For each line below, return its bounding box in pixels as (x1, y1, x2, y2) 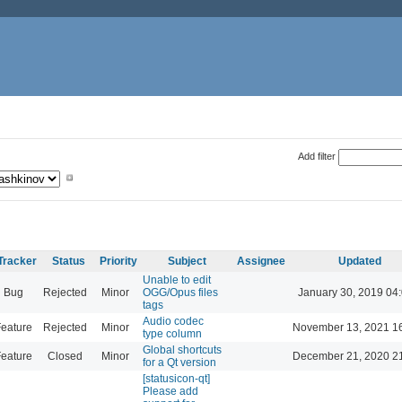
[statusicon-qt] (143, 371, 210, 385)
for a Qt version (143, 355, 216, 369)
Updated (337, 254, 381, 267)
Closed (48, 349, 83, 363)
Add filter (297, 150, 336, 162)
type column (143, 327, 202, 340)
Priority (100, 254, 137, 267)
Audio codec (143, 314, 204, 328)
